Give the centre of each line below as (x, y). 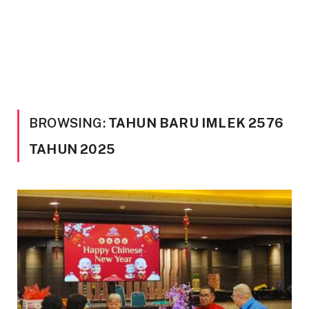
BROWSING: (69, 123)
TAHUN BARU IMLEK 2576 (196, 123)
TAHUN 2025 (72, 149)
